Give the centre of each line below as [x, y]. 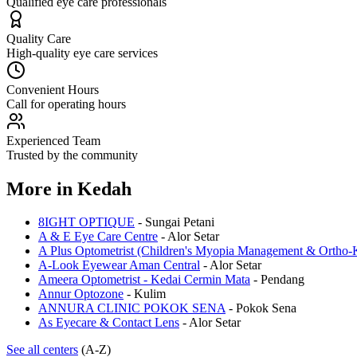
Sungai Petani [180, 222]
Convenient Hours [53, 89]
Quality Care [39, 38]
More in [42, 188]
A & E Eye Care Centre [98, 237]
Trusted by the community [72, 155]
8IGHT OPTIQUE [86, 222]
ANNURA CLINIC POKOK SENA [132, 308]
